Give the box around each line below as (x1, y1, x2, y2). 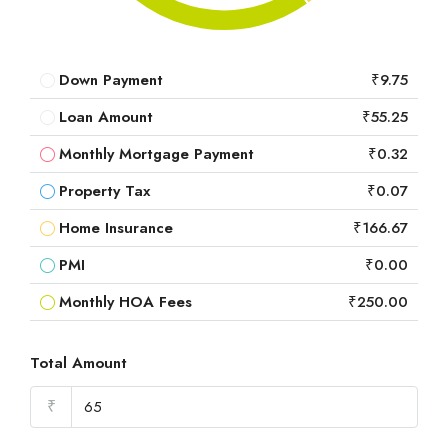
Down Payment (59, 69, 163, 92)
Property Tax (59, 180, 150, 203)
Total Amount (30, 352, 127, 375)
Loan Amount (59, 106, 153, 129)
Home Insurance (59, 217, 173, 240)
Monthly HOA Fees (59, 291, 192, 314)
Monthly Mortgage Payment (59, 143, 254, 166)
